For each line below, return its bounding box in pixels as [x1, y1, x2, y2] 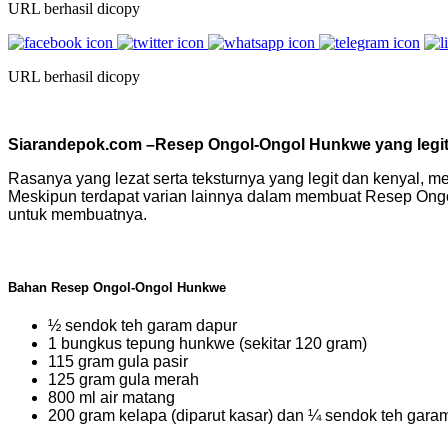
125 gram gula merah [48, 371, 199, 389]
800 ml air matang [48, 389, 175, 407]
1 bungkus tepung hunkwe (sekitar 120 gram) [48, 335, 367, 353]
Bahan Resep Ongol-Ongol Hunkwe [8, 280, 226, 296]
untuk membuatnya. [8, 205, 147, 223]
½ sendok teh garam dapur [48, 317, 237, 335]
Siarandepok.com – [8, 135, 155, 153]
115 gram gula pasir [48, 353, 188, 371]
